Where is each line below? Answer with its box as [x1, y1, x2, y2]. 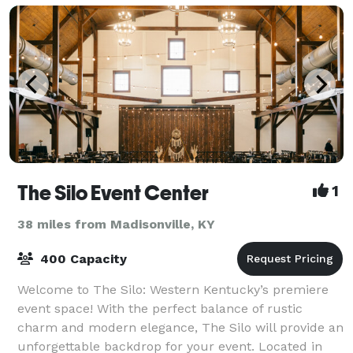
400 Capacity [36, 251, 127, 266]
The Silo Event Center [17, 180, 209, 205]
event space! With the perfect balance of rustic [17, 300, 303, 316]
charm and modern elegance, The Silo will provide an [17, 319, 344, 335]
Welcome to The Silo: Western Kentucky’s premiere [17, 281, 329, 297]
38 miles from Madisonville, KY [17, 216, 215, 232]
